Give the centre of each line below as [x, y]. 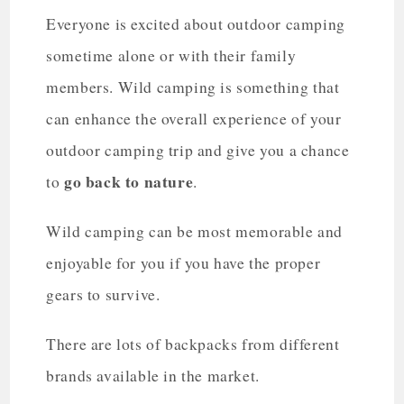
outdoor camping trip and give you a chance [198, 150]
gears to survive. [106, 294]
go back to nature [129, 181]
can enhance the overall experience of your [194, 118]
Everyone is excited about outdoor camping [196, 23]
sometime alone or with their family [171, 55]
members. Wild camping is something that [193, 87]
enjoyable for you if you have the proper [184, 262]
